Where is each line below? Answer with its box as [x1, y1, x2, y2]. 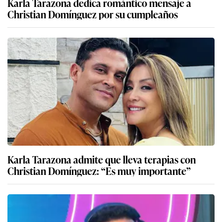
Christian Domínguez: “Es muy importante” [7, 163, 191, 178]
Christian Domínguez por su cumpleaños [7, 6, 178, 22]
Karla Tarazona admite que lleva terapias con [7, 152, 196, 167]
